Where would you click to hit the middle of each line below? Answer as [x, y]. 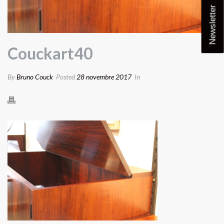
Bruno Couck [35, 76]
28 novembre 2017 [104, 76]
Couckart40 [50, 53]
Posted [65, 76]
